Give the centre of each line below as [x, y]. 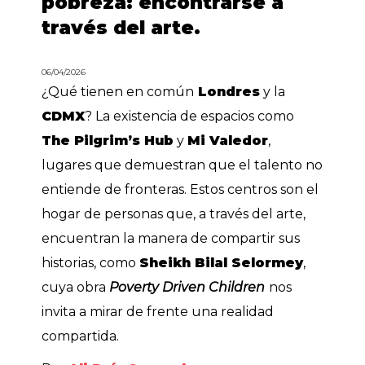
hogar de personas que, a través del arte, [174, 214]
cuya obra [76, 287]
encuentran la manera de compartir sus [171, 238]
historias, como [91, 263]
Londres [227, 92]
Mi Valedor [228, 141]
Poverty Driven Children [187, 287]
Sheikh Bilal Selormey [222, 263]
